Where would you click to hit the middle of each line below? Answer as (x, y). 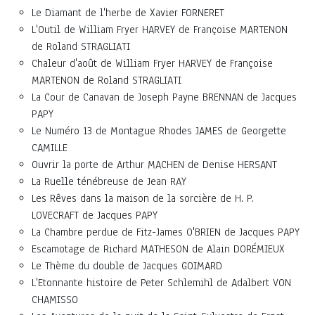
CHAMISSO (55, 299)
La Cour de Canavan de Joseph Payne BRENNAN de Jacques (164, 97)
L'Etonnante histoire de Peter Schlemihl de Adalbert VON (161, 282)
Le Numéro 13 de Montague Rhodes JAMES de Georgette (159, 130)
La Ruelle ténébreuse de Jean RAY (109, 181)
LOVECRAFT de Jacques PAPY (95, 215)
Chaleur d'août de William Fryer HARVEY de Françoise (152, 63)
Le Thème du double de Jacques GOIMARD (127, 265)
